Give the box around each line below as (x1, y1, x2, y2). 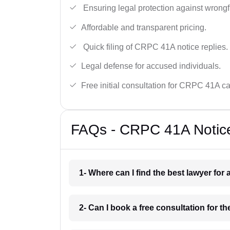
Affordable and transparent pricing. (81, 23, 206, 32)
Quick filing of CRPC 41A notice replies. (81, 42, 228, 51)
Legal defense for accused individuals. (81, 62, 221, 71)
